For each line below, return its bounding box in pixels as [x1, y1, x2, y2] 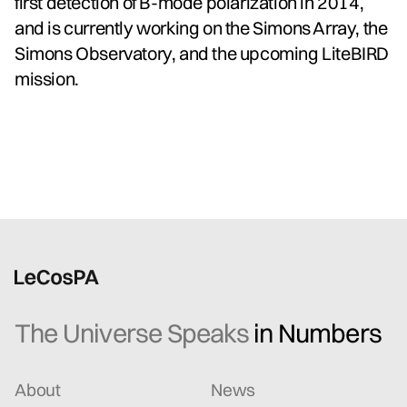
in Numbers [253, 316, 382, 349]
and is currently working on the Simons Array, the [15, 15, 388, 39]
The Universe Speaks [15, 316, 253, 349]
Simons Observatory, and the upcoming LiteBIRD [15, 41, 390, 65]
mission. [15, 66, 79, 90]
